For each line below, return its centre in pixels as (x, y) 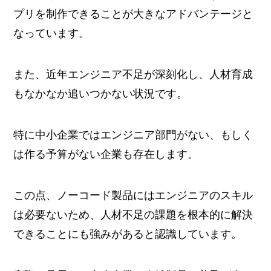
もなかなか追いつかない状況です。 (101, 94)
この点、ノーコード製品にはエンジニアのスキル (133, 195)
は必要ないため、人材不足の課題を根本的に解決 (133, 214)
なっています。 (52, 34)
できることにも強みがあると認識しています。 (128, 234)
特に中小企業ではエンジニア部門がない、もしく (133, 135)
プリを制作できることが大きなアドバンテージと (133, 14)
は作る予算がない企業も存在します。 (106, 155)
